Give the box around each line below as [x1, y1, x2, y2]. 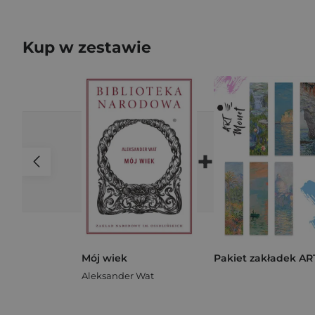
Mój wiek [82, 251, 127, 264]
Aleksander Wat [82, 269, 154, 281]
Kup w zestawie [22, 38, 151, 57]
